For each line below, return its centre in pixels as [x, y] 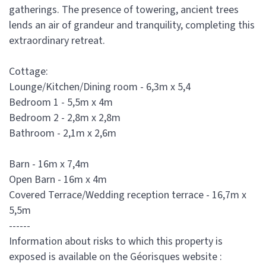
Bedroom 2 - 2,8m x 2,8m [65, 118]
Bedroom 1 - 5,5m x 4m [61, 102]
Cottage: [28, 72]
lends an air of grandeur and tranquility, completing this [132, 25]
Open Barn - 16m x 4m [58, 180]
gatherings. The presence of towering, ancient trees [124, 10]
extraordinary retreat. [57, 41]
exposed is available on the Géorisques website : [115, 257]
